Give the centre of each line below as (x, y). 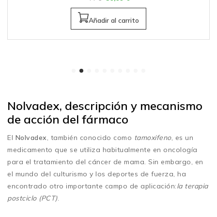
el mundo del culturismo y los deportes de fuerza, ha (97, 174)
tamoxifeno (153, 137)
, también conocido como (90, 137)
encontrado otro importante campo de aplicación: (92, 186)
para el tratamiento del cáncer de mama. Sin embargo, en (105, 162)
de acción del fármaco (68, 119)
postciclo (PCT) (32, 198)
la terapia (192, 186)
